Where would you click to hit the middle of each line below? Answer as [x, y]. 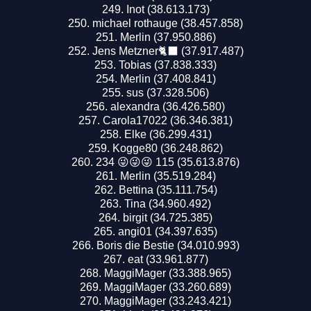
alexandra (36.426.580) [168, 106]
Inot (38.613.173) [168, 9]
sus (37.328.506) [168, 92]
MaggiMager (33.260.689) [168, 287]
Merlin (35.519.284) [168, 176]
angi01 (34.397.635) [168, 231]
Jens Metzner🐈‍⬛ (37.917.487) [168, 51]
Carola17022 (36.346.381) [168, 120]
